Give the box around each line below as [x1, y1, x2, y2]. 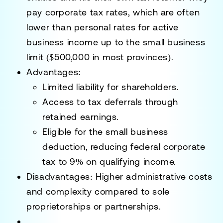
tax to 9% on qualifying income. [42, 156, 176, 167]
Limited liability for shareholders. [42, 81, 179, 92]
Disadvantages [26, 171, 91, 182]
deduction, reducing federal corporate [42, 141, 206, 152]
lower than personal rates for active [26, 21, 179, 32]
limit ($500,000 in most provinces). [26, 51, 174, 62]
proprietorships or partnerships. [26, 201, 161, 212]
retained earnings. [42, 111, 119, 122]
